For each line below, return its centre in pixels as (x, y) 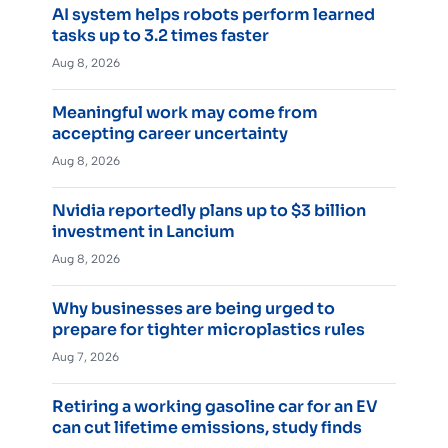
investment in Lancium (143, 231)
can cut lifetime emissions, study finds (207, 427)
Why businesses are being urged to (193, 308)
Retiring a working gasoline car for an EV (215, 406)
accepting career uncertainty (170, 133)
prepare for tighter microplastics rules (208, 329)
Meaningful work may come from (185, 112)
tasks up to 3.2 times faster (160, 35)
